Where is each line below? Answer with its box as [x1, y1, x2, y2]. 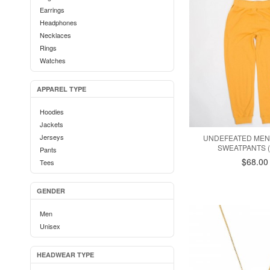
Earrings [40, 5, 64, 14]
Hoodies [40, 107, 64, 116]
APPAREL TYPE [37, 84, 86, 93]
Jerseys [40, 132, 64, 142]
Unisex [40, 221, 60, 231]
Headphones [40, 17, 77, 27]
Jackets [40, 119, 63, 129]
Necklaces [40, 30, 71, 40]
